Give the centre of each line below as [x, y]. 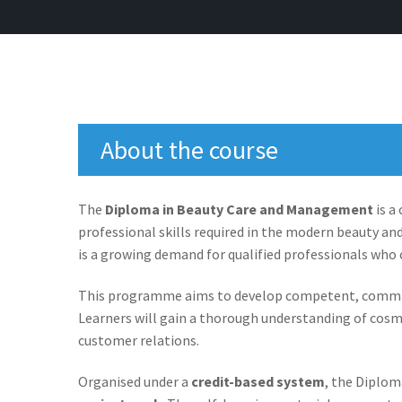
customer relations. [139, 340]
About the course [189, 150]
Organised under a [135, 381]
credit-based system [258, 381]
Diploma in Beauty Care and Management [239, 209]
